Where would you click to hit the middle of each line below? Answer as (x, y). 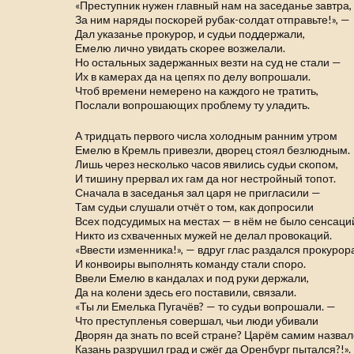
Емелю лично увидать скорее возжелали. (181, 48)
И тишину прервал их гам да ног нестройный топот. (206, 178)
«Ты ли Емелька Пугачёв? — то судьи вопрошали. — (206, 306)
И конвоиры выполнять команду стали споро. (191, 264)
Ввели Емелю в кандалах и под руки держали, (192, 278)
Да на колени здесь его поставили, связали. (186, 292)
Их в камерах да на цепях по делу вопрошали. (193, 76)
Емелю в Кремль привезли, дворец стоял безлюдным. (213, 150)
